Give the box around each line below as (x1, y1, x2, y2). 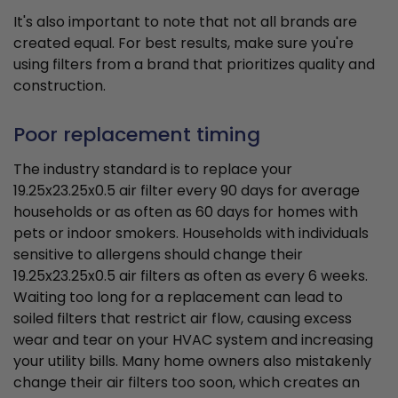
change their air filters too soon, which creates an (13, 372, 360, 394)
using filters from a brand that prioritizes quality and (13, 54, 375, 76)
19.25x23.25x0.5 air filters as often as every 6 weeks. (13, 266, 368, 287)
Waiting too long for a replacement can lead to (13, 287, 343, 308)
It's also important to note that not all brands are (13, 12, 357, 33)
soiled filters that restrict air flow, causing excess (13, 308, 352, 330)
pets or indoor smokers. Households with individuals (13, 223, 369, 244)
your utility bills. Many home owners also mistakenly (13, 351, 371, 372)
